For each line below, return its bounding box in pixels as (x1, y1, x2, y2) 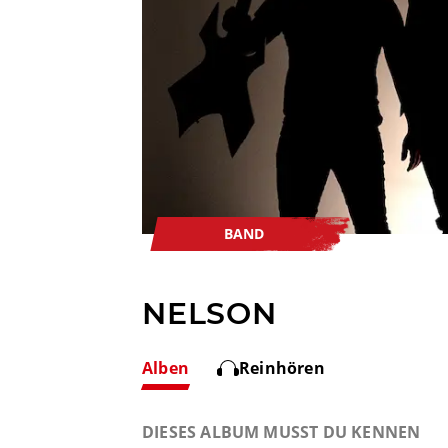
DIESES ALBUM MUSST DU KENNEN (142, 421, 421, 443)
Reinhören (238, 357, 325, 379)
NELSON (142, 295, 277, 332)
